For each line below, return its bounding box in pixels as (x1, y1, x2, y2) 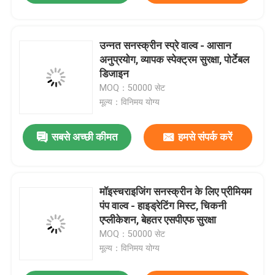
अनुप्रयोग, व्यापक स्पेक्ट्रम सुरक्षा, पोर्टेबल (99, 53, 250, 66)
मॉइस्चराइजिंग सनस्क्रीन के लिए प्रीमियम (99, 185, 252, 198)
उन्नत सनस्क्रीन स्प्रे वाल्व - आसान (99, 39, 232, 52)
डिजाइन (99, 67, 130, 80)
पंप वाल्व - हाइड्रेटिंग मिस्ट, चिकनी (99, 199, 227, 212)
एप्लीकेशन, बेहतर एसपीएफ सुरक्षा (99, 214, 217, 227)
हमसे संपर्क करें (178, 131, 233, 144)
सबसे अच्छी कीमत (51, 131, 118, 144)
